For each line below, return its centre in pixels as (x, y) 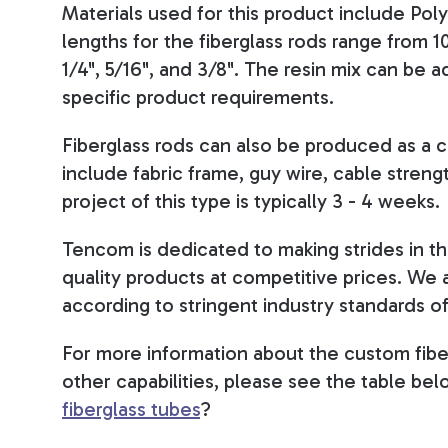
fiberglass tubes (131, 408)
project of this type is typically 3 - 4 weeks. (251, 200)
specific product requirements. (198, 96)
